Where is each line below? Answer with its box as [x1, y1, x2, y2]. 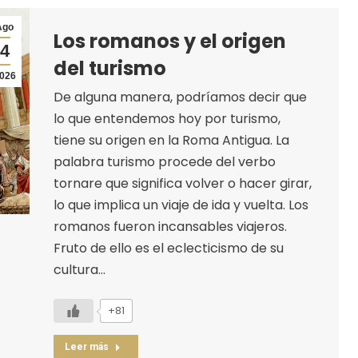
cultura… [53, 260, 105, 279]
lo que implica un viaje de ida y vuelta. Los [53, 195, 308, 214]
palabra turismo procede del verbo [53, 152, 276, 171]
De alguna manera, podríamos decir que [53, 87, 307, 106]
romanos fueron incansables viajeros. [53, 217, 287, 236]
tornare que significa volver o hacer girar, [53, 173, 312, 193]
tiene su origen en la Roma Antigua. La [53, 130, 289, 149]
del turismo [53, 54, 166, 82]
